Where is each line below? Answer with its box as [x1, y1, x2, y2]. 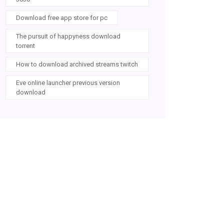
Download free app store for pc [16, 14, 107, 21]
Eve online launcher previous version [16, 79, 120, 86]
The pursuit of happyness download [16, 32, 120, 40]
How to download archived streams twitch [16, 60, 138, 68]
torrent [16, 42, 35, 49]
